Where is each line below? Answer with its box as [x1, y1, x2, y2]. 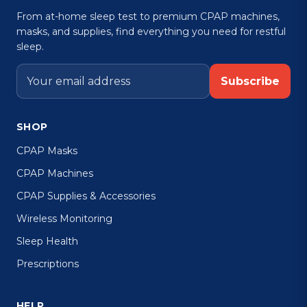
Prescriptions [16, 257, 79, 270]
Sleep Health [16, 234, 78, 247]
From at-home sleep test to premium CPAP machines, [16, 10, 280, 23]
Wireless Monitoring [16, 212, 112, 225]
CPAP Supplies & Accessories [16, 189, 156, 202]
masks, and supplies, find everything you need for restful [16, 25, 286, 38]
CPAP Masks [16, 144, 77, 157]
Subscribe [221, 74, 280, 88]
